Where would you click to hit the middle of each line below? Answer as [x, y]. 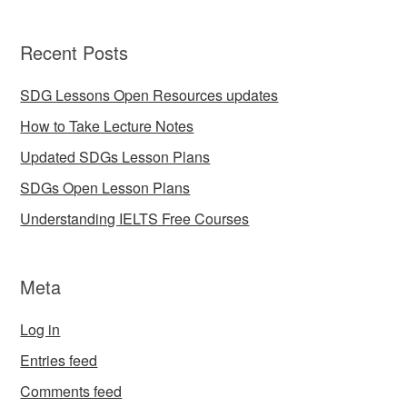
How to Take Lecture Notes [107, 126]
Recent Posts [74, 53]
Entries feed [59, 361]
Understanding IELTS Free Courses [135, 219]
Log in [40, 330]
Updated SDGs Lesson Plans [115, 157]
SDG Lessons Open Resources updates [149, 95]
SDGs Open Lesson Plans [105, 188]
